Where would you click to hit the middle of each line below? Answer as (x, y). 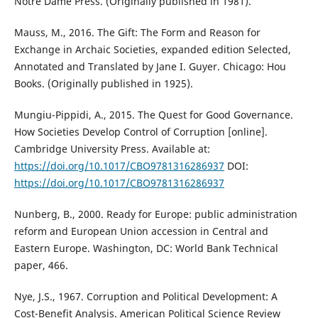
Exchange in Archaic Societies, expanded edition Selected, (152, 49)
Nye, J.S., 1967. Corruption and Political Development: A (146, 296)
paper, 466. (41, 265)
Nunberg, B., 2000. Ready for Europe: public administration (155, 214)
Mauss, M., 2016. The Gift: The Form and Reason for (137, 32)
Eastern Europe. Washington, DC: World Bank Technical (146, 248)
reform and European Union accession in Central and (141, 231)
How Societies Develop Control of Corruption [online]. (141, 131)
